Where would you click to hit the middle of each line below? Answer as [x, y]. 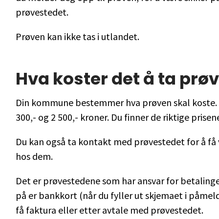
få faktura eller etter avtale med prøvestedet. [109, 210]
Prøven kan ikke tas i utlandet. [77, 37]
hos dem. [34, 156]
